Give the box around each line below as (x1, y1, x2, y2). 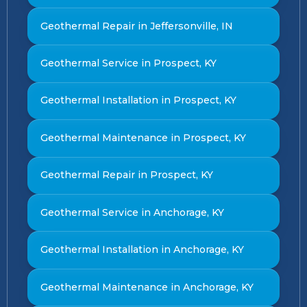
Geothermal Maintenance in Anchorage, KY (40, 280, 254, 293)
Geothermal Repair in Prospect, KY (40, 169, 213, 182)
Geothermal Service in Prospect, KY (40, 56, 217, 69)
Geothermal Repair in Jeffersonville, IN (40, 19, 233, 32)
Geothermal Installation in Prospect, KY (40, 94, 236, 107)
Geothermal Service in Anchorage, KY (40, 206, 224, 219)
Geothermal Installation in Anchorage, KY (40, 243, 244, 256)
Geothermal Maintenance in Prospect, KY (40, 131, 246, 144)
